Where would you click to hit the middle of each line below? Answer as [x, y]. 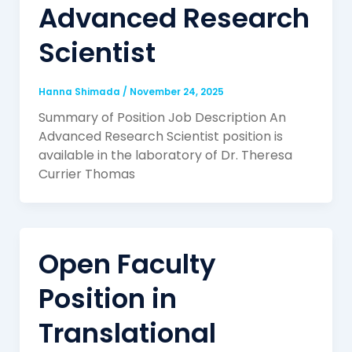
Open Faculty [127, 264]
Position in [107, 298]
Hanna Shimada [80, 92]
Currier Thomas [86, 174]
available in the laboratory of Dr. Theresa [165, 155]
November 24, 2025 [176, 92]
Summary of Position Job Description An [162, 117]
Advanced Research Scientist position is [160, 136]
